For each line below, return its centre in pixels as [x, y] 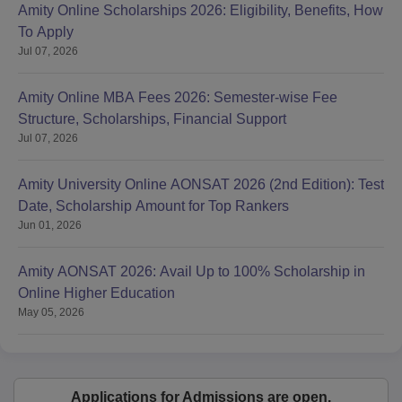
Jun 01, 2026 [50, 226]
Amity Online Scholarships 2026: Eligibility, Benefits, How [201, 11]
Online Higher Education [96, 293]
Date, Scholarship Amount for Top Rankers [153, 206]
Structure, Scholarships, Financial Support [152, 119]
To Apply [46, 32]
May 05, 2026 [51, 313]
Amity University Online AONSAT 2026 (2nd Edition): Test [201, 185]
